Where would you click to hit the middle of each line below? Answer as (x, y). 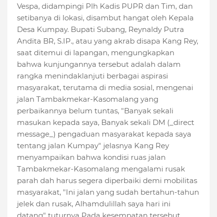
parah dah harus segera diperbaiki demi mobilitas (107, 180)
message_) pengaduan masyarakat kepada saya (104, 134)
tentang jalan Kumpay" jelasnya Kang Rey (93, 145)
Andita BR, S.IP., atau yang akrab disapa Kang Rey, (108, 41)
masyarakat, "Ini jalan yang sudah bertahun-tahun (108, 192)
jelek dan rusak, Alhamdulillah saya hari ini (94, 203)
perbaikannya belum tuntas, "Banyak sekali (95, 110)
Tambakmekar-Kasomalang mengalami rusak (101, 169)
